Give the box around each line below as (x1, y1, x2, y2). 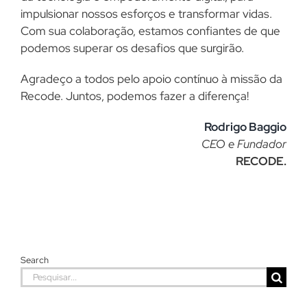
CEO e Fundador (201, 136, 286, 152)
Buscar (20, 267, 56, 282)
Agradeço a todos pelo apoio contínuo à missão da (21, 71, 282, 87)
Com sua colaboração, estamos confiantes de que (21, 23, 280, 39)
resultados (20, 284, 73, 299)
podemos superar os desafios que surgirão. (21, 40, 244, 56)
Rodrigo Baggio (204, 119, 286, 135)
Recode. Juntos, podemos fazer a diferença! (21, 88, 249, 104)
